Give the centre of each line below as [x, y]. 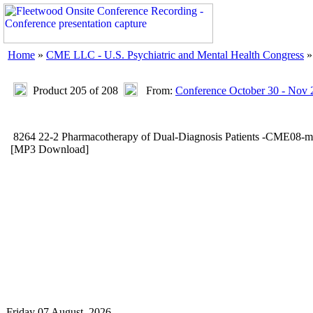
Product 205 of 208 [75, 90]
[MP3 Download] [50, 149]
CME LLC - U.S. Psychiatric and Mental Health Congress [175, 55]
